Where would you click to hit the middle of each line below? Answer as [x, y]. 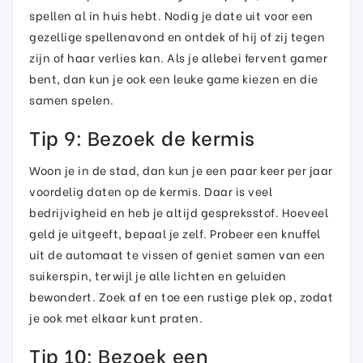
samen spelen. [72, 99]
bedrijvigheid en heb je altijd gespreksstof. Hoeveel [179, 212]
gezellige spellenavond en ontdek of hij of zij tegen [177, 36]
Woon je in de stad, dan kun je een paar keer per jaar [181, 170]
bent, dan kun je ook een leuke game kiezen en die [174, 78]
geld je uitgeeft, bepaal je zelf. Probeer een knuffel [175, 233]
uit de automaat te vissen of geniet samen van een [177, 254]
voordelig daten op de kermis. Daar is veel [151, 191]
